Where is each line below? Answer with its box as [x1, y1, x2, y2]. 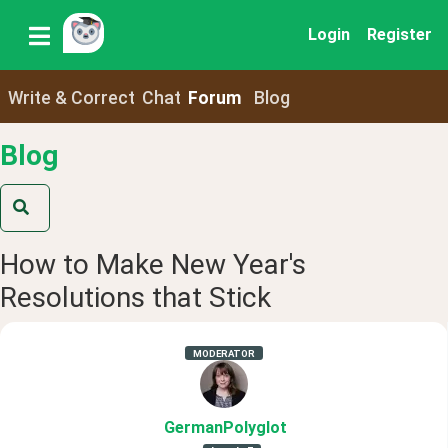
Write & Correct [7, 87, 135, 108]
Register [367, 25, 432, 44]
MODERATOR [192, 347, 255, 359]
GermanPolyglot [164, 418, 287, 437]
